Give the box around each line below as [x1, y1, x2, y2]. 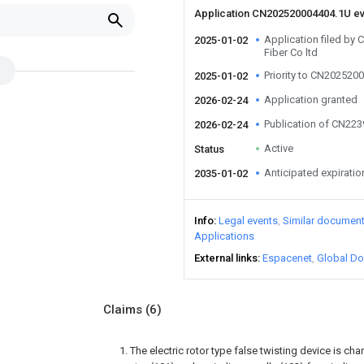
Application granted [264, 93, 357, 106]
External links [194, 252, 258, 264]
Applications [194, 230, 254, 242]
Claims [103, 302, 145, 317]
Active [264, 142, 293, 154]
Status [194, 143, 224, 155]
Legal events [219, 214, 278, 227]
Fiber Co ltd [264, 46, 318, 58]
